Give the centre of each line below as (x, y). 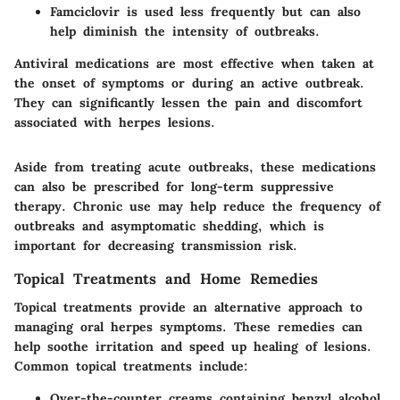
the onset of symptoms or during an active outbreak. (189, 83)
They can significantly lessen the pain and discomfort (188, 102)
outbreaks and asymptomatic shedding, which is (169, 225)
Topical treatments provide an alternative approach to (188, 307)
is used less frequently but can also (240, 11)
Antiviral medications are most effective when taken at (194, 63)
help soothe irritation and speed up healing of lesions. (193, 346)
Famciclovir (85, 11)
